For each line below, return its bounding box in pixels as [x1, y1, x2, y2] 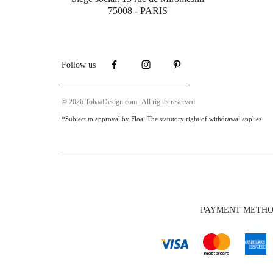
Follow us [61, 60, 96, 70]
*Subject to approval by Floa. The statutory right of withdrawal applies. [61, 115, 263, 122]
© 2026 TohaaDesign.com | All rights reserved [61, 97, 195, 106]
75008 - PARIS [107, 5, 168, 16]
